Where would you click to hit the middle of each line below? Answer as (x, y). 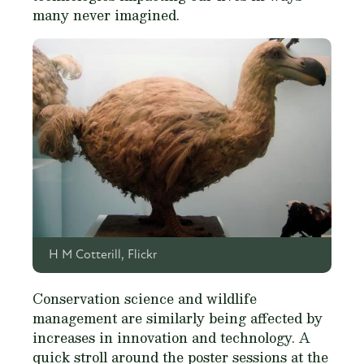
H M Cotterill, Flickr (103, 255)
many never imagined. (106, 15)
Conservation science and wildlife (145, 298)
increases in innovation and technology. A (171, 337)
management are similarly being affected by (178, 318)
